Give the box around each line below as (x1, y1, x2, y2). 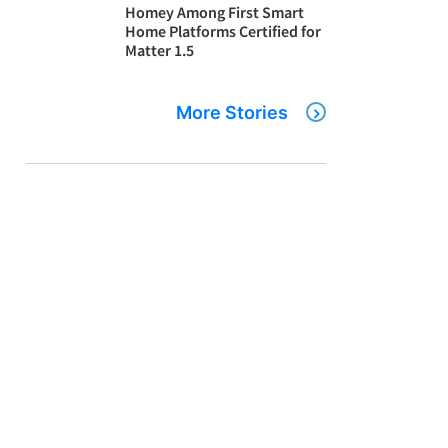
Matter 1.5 (125, 39, 195, 60)
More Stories (176, 101, 288, 123)
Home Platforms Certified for (125, 20, 322, 41)
